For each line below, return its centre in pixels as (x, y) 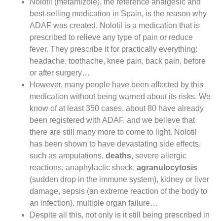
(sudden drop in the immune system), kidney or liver (119, 180)
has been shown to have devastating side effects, (115, 144)
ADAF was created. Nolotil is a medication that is (115, 26)
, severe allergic (159, 156)
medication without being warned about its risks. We (120, 97)
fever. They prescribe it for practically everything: (113, 49)
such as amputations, (68, 156)
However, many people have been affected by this (116, 85)
